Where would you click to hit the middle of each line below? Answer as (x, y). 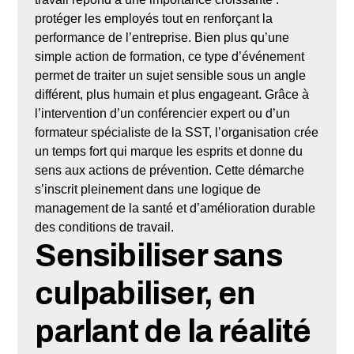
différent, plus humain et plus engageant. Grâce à (172, 94)
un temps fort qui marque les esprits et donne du (169, 151)
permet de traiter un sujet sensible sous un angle (171, 75)
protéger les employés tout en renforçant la (154, 18)
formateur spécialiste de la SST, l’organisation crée (177, 132)
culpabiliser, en (145, 293)
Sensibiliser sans (158, 255)
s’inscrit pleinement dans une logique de (148, 189)
